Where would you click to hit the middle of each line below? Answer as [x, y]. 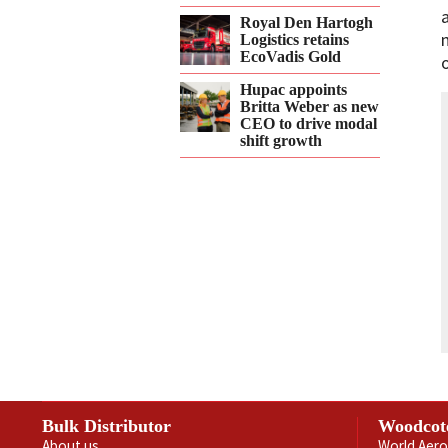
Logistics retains [294, 39]
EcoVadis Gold [290, 56]
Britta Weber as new [309, 106]
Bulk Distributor [106, 426]
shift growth [281, 140]
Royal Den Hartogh [306, 22]
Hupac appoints [293, 89]
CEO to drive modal [308, 123]
